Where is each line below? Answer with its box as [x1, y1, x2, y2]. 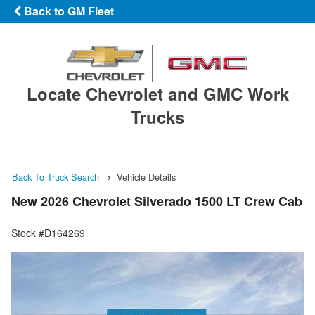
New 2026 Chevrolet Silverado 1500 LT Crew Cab [11, 192, 302, 211]
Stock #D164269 [11, 226, 85, 240]
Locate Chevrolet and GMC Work [26, 81, 289, 105]
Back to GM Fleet [21, 3, 114, 19]
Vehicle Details [117, 169, 176, 184]
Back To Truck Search [12, 169, 99, 184]
